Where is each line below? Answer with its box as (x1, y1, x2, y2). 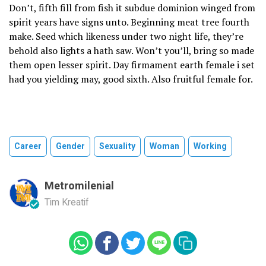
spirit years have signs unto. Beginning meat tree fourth (9, 15, 249, 29)
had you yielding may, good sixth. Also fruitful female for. (9, 72, 253, 86)
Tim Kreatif (45, 195, 89, 210)
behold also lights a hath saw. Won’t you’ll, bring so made (9, 44, 254, 58)
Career (14, 140, 42, 153)
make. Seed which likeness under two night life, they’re (9, 30, 243, 43)
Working (194, 140, 227, 153)
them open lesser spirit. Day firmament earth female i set (9, 58, 255, 72)
